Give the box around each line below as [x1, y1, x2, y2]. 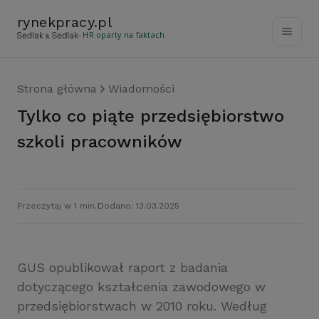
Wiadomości [108, 82, 174, 95]
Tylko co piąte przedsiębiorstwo [17, 106, 26, 126]
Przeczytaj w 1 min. [17, 201, 97, 211]
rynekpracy [17, 14, 95, 31]
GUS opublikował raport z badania [17, 260, 228, 275]
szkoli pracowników [17, 132, 182, 152]
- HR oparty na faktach [78, 30, 165, 40]
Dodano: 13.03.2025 [98, 201, 179, 211]
